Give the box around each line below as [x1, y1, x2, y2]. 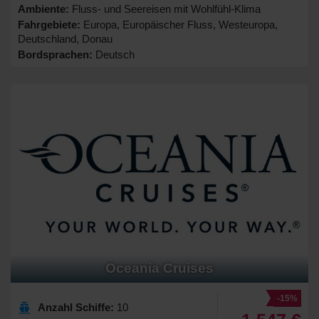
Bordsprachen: [18, 48, 93, 61]
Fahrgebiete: [18, 19, 80, 31]
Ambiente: [18, 3, 69, 16]
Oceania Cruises [105, 260, 214, 276]
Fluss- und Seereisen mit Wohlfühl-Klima [69, 3, 261, 16]
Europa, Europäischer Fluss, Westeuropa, [80, 19, 278, 31]
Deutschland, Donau [18, 33, 113, 46]
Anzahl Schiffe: [38, 300, 114, 313]
